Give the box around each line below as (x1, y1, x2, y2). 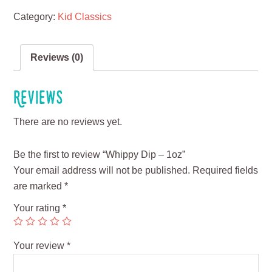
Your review (13, 240, 67, 251)
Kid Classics (58, 11, 112, 22)
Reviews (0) (30, 52, 84, 63)
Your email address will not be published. (13, 165, 191, 176)
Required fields (190, 165, 259, 176)
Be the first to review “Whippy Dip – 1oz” (13, 149, 186, 160)
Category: (13, 11, 58, 22)
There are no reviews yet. (13, 117, 123, 127)
